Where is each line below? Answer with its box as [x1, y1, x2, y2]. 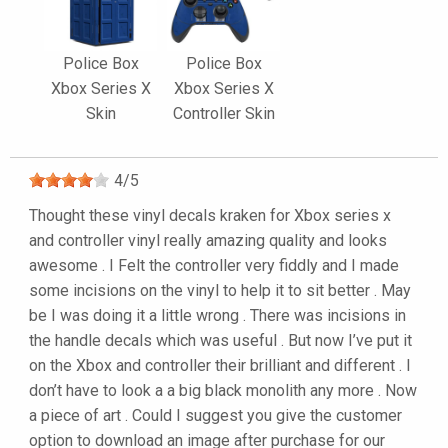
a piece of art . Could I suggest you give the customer [29, 406, 402, 426]
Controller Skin [172, 104, 275, 124]
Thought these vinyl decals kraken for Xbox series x [29, 206, 391, 226]
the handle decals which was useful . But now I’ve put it [29, 331, 412, 351]
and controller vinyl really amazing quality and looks [29, 231, 387, 251]
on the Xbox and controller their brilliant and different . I [29, 356, 411, 376]
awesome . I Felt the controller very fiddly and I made [29, 256, 399, 276]
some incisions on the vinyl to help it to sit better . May [29, 281, 411, 301]
